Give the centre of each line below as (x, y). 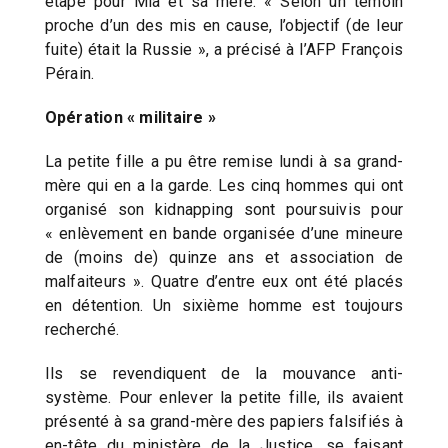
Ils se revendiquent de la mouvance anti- (224, 373)
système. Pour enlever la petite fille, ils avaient (224, 397)
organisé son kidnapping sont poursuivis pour (224, 209)
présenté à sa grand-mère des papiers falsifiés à (224, 421)
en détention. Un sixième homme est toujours (224, 305)
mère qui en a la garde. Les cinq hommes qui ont (224, 185)
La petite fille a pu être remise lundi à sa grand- (224, 161)
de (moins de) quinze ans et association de (224, 257)
